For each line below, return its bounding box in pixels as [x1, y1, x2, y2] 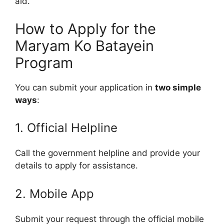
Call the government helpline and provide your [15, 148, 200, 158]
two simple [155, 82, 201, 92]
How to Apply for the [15, 19, 156, 37]
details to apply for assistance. [15, 160, 138, 171]
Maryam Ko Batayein [15, 36, 154, 54]
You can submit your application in [15, 82, 155, 92]
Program [15, 53, 73, 71]
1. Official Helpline [15, 120, 117, 135]
